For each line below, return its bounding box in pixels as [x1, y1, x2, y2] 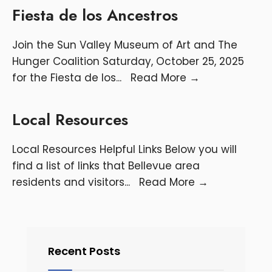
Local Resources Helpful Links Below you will [12, 141, 237, 157]
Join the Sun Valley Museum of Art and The [12, 37, 237, 52]
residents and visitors [12, 174, 124, 189]
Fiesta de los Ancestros [12, 3, 178, 27]
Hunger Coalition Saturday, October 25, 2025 [12, 53, 244, 69]
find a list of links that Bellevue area [12, 158, 200, 173]
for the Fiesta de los [12, 70, 116, 85]
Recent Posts [48, 243, 120, 259]
